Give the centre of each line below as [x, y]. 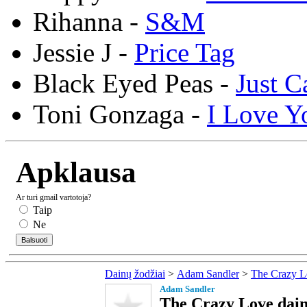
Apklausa [76, 172]
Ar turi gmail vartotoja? [53, 197]
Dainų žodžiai [135, 273]
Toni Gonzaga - [120, 114]
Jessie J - [84, 52]
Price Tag [185, 52]
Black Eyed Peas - [134, 83]
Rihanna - [89, 21]
